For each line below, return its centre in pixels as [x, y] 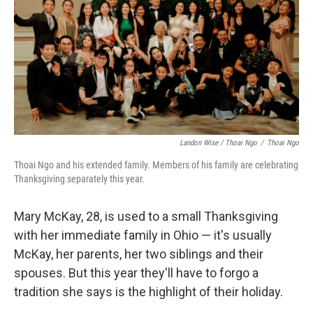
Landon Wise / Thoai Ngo [218, 143]
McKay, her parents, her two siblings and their [139, 254]
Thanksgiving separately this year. [79, 179]
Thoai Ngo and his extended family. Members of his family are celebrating [156, 165]
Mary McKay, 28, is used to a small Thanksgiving [146, 216]
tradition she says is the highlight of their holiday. [148, 292]
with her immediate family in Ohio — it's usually [143, 235]
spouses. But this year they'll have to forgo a [136, 273]
